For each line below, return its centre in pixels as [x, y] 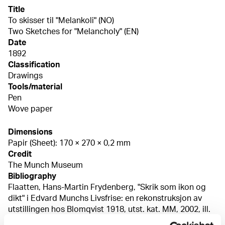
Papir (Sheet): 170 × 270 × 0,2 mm [69, 143]
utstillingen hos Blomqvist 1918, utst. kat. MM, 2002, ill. [109, 210]
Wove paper [30, 109]
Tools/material [35, 87]
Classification [34, 65]
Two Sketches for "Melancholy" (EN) [73, 32]
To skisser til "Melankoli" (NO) [61, 21]
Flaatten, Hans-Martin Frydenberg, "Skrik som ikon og [107, 188]
